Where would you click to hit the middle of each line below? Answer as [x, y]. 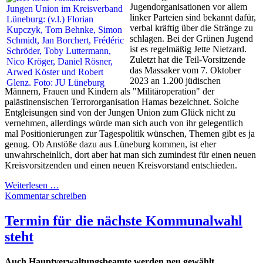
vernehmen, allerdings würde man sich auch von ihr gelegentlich [124, 123]
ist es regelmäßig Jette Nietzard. [188, 49]
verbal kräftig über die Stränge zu [191, 28]
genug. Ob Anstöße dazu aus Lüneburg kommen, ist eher [110, 144]
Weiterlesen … [32, 186]
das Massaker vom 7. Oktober [185, 70]
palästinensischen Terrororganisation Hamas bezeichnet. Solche [122, 102]
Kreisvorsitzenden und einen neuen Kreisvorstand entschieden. [121, 166]
